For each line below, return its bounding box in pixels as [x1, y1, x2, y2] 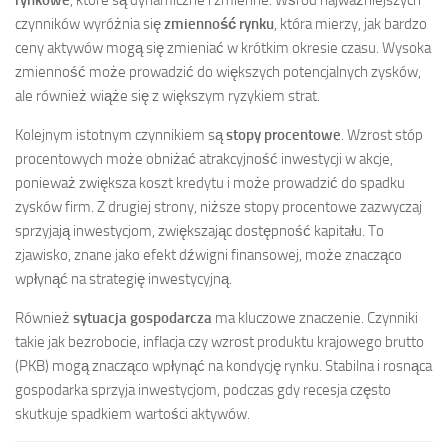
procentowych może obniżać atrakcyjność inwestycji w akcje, [15, 149, 393, 168]
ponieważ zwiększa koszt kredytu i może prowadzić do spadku [15, 173, 405, 192]
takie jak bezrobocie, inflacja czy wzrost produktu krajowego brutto [15, 332, 424, 351]
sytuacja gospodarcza [73, 308, 212, 327]
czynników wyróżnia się [15, 14, 164, 33]
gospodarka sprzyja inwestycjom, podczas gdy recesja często [15, 380, 391, 399]
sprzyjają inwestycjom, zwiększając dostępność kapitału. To [15, 221, 384, 240]
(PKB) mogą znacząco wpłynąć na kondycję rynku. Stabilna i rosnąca [15, 356, 432, 375]
